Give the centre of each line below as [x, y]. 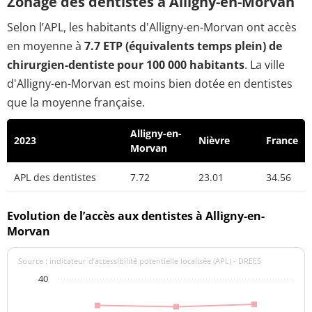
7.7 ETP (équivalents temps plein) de [183, 46]
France [282, 141]
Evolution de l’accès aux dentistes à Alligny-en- [136, 216]
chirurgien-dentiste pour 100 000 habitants [126, 65]
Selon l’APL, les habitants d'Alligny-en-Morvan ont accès [152, 28]
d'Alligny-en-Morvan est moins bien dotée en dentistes [150, 84]
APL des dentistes [55, 178]
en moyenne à [46, 46]
